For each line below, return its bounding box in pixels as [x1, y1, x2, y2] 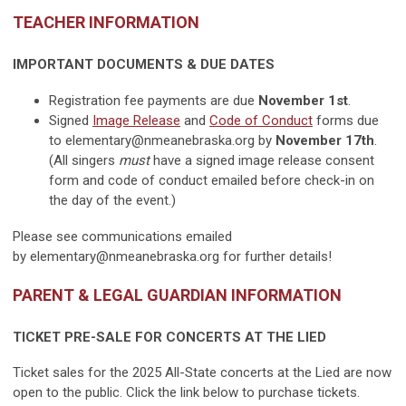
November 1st [258, 92, 348, 110]
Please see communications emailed [13, 228, 232, 246]
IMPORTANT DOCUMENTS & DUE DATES [13, 56, 275, 73]
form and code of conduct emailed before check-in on [49, 172, 374, 189]
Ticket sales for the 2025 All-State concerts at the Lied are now [13, 364, 391, 382]
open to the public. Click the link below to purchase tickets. [13, 384, 360, 401]
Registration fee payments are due [49, 92, 258, 110]
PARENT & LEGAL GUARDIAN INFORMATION [13, 285, 342, 305]
